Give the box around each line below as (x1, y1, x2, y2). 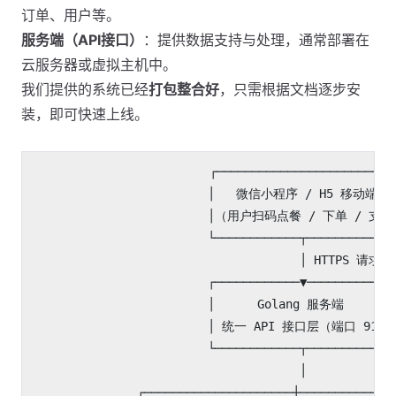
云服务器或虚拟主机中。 (21, 56, 177, 73)
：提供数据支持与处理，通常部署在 (143, 31, 369, 49)
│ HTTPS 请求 (31, 253, 381, 267)
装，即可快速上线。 (21, 105, 148, 123)
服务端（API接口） (21, 31, 143, 49)
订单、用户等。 (21, 6, 120, 24)
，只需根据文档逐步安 (219, 80, 361, 98)
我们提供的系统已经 (21, 80, 148, 98)
